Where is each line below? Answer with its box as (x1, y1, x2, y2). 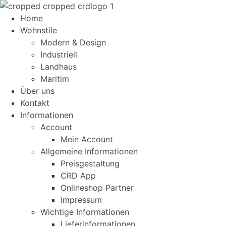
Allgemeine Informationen (40, 146, 138, 156)
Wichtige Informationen (40, 207, 129, 217)
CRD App (61, 171, 96, 181)
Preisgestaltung (61, 158, 120, 168)
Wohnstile (20, 25, 57, 35)
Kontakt (20, 98, 49, 108)
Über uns (20, 86, 54, 96)
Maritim (40, 74, 69, 84)
